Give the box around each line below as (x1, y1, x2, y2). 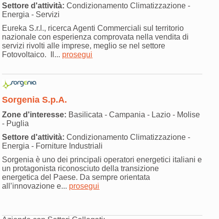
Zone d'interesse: (2, 110, 67, 119)
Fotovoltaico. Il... (2, 50, 63, 59)
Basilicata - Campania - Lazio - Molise (66, 110, 200, 119)
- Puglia (2, 119, 29, 128)
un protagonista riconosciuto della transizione (2, 164, 159, 173)
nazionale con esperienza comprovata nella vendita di (2, 33, 189, 42)
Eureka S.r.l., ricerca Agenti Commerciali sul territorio (2, 24, 184, 33)
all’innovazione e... (2, 182, 69, 191)
